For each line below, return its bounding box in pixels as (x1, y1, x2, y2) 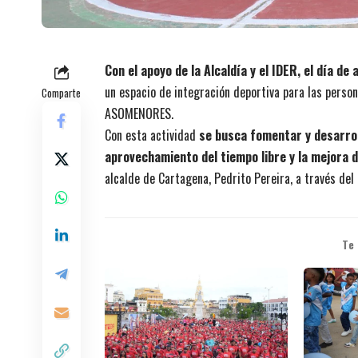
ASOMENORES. (105, 103, 173, 123)
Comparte (42, 84, 81, 101)
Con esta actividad (105, 125, 199, 145)
